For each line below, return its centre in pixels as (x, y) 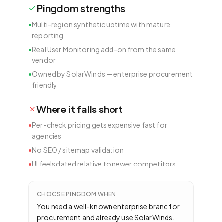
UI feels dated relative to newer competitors (104, 164)
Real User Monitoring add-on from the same (104, 49)
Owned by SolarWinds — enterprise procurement (112, 74)
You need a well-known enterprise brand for (108, 206)
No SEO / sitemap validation (78, 150)
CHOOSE (52, 194)
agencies (47, 136)
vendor (44, 60)
